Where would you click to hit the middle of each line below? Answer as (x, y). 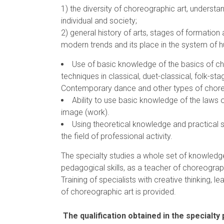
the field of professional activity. (117, 136)
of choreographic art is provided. (118, 191)
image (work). (85, 112)
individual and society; (99, 20)
